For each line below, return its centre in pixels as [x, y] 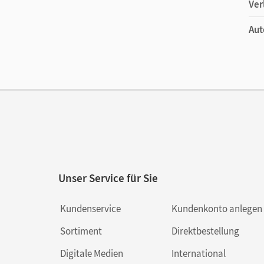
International [198, 253]
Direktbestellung [205, 231]
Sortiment [81, 231]
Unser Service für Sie [108, 178]
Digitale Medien [92, 253]
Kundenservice [90, 208]
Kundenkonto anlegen [217, 208]
